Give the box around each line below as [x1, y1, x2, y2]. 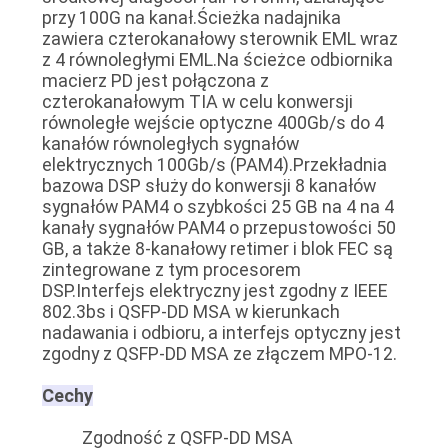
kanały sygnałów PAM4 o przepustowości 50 [41, 216, 396, 238]
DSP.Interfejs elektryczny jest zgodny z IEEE [41, 279, 388, 301]
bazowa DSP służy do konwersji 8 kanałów [41, 174, 376, 196]
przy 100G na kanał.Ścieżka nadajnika [41, 6, 341, 28]
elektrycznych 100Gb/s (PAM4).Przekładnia [41, 153, 387, 175]
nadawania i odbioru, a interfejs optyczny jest [41, 321, 401, 343]
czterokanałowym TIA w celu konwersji [41, 90, 353, 112]
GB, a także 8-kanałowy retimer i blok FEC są [41, 237, 393, 259]
